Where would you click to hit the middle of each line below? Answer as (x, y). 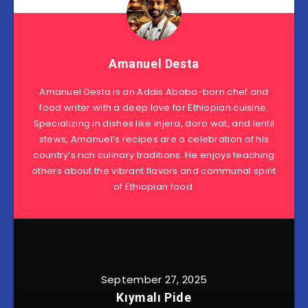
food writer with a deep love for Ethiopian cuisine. (154, 107)
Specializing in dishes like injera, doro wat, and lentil (154, 123)
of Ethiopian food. (154, 186)
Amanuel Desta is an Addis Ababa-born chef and (154, 91)
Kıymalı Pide (154, 297)
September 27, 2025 (154, 279)
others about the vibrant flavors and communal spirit (154, 170)
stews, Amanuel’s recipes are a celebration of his (154, 139)
